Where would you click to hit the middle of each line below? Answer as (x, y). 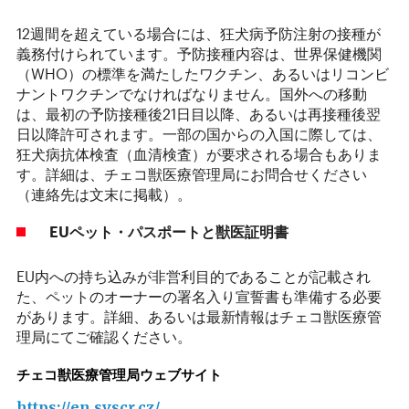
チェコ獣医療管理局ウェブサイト (119, 375)
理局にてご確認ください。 (106, 336)
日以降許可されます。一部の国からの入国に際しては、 (199, 134)
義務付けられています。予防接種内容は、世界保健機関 (199, 53)
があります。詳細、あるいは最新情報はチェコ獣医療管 (199, 316)
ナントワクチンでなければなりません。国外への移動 (192, 94)
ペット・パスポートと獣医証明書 (186, 231)
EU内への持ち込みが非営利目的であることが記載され (194, 276)
